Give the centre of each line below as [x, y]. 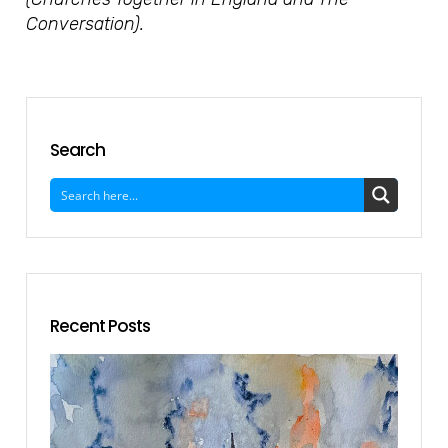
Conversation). [85, 23]
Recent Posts [100, 325]
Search [78, 149]
